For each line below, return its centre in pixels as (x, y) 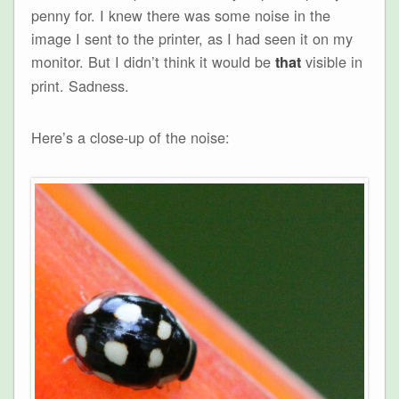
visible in (331, 61)
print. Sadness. (80, 85)
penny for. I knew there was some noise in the (180, 15)
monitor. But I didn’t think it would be (153, 61)
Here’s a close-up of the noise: (130, 138)
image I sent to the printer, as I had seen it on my (191, 38)
